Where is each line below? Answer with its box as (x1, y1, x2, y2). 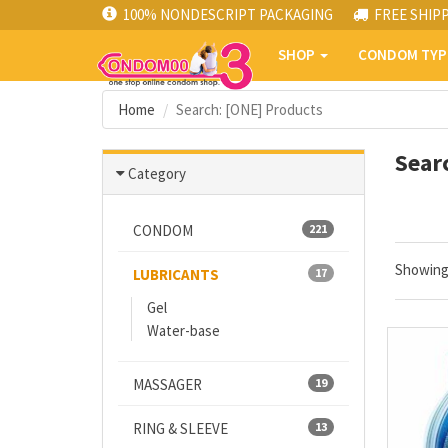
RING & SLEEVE (133, 419, 228, 438)
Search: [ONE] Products (176, 100, 323, 119)
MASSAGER (133, 375, 202, 394)
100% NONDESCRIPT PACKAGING (123, 5, 333, 24)
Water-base (147, 321, 220, 340)
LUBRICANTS (133, 265, 219, 284)
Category (128, 164, 186, 183)
